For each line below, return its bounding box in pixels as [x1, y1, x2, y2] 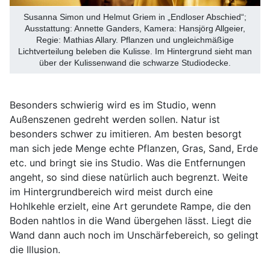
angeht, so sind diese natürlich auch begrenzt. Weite [10, 171, 248, 184]
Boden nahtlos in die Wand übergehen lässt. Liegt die [10, 215, 251, 227]
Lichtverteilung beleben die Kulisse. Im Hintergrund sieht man [18, 46, 252, 57]
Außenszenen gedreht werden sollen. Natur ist [10, 113, 220, 126]
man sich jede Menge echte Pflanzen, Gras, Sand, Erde [10, 142, 258, 155]
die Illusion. [10, 243, 60, 256]
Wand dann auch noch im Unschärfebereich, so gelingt [10, 229, 259, 242]
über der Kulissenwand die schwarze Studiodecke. [39, 58, 231, 68]
